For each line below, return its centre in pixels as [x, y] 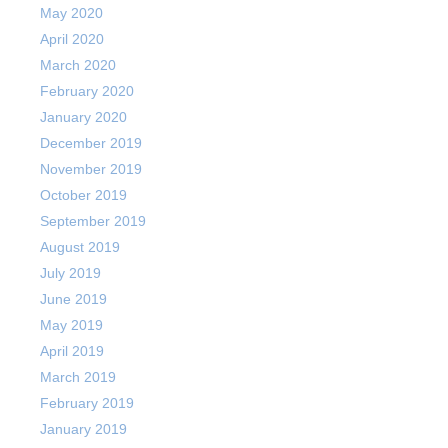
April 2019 [72, 351]
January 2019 [83, 429]
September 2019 [93, 221]
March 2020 [78, 65]
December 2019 [91, 143]
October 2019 [83, 195]
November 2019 [91, 169]
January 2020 [83, 117]
